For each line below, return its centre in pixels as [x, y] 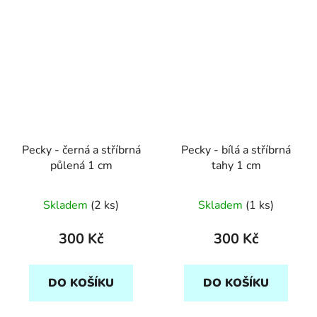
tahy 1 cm [236, 165]
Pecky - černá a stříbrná [81, 150]
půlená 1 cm [81, 165]
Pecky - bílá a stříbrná [236, 150]
